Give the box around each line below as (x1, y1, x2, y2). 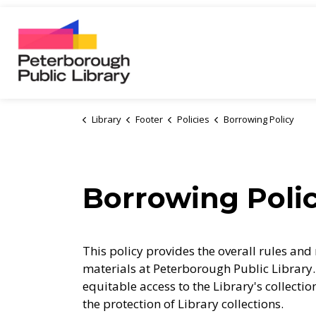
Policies (176, 113, 209, 126)
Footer (135, 113, 163, 126)
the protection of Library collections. (83, 296, 284, 312)
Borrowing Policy (223, 113, 294, 126)
